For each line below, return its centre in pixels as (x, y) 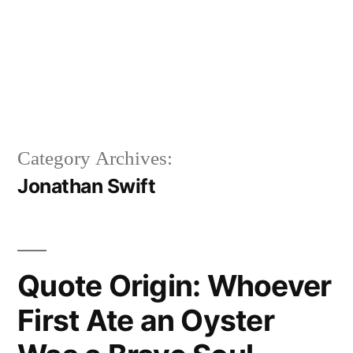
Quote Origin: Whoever (175, 285)
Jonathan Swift (87, 186)
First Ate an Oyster (146, 320)
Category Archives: (95, 158)
